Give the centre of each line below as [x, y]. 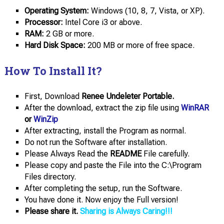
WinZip [45, 119]
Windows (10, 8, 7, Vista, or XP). [146, 10]
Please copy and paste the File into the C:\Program [113, 165]
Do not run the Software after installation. [95, 142]
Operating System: [56, 10]
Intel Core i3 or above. [102, 22]
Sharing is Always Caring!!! [126, 211]
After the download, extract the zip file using [102, 107]
